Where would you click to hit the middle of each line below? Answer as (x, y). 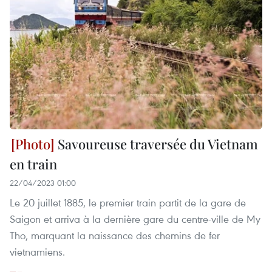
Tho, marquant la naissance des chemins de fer (115, 236)
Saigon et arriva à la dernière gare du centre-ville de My (135, 219)
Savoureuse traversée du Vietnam (156, 144)
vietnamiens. (37, 252)
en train (33, 164)
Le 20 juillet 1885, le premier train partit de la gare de (128, 203)
